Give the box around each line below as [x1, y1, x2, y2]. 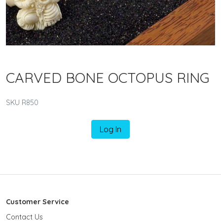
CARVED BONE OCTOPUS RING [6, 68, 209, 86]
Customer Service [6, 197, 69, 206]
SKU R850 [6, 98, 38, 107]
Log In [100, 124, 121, 134]
